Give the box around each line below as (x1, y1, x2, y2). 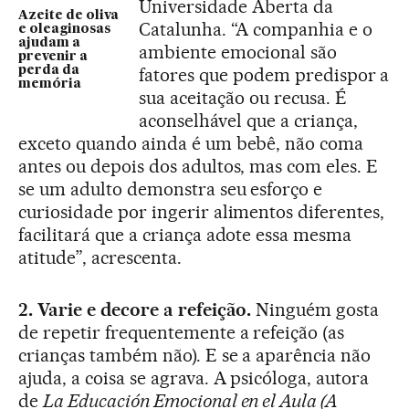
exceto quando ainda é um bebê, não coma (18, 132, 364, 155)
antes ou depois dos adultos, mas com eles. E (18, 155, 379, 178)
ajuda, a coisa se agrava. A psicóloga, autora (18, 367, 370, 390)
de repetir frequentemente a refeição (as (18, 321, 345, 344)
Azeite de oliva (18, 9, 119, 23)
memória (18, 78, 81, 91)
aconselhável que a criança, (139, 110, 358, 132)
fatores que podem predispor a (139, 64, 390, 87)
